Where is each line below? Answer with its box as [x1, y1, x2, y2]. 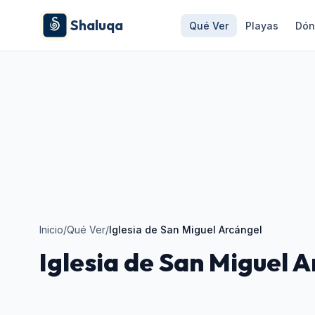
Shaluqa [70, 16, 123, 34]
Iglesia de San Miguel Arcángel [109, 224, 262, 236]
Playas [245, 20, 278, 32]
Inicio [39, 224, 63, 236]
